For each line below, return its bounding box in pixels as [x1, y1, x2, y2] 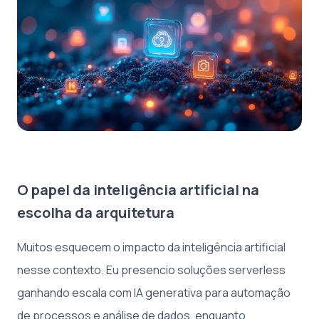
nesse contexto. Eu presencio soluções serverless [17, 261, 286, 278]
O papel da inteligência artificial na [17, 179, 259, 199]
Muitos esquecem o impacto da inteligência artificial [17, 239, 286, 255]
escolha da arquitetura [17, 202, 174, 222]
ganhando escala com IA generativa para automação [17, 284, 291, 300]
